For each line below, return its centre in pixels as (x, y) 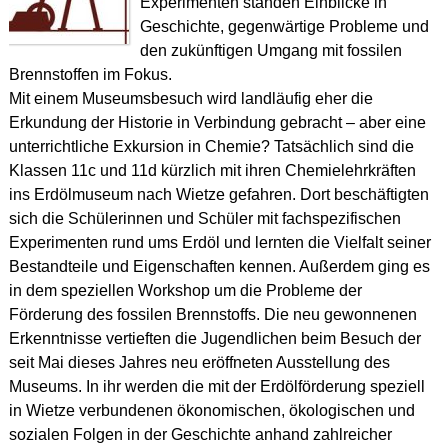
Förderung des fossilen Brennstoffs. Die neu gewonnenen (212, 314)
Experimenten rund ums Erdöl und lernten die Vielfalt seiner (219, 242)
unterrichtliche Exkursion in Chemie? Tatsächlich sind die (211, 146)
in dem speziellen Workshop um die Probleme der (185, 290)
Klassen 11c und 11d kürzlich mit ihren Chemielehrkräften (212, 170)
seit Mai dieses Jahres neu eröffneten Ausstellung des (199, 362)
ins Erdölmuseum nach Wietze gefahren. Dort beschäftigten (218, 194)
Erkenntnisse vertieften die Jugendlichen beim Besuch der (214, 338)
